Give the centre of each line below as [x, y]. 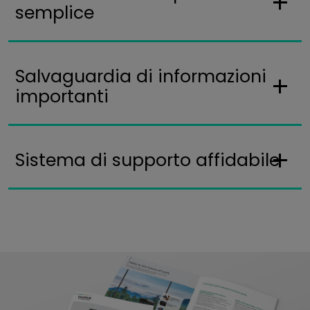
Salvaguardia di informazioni [141, 77]
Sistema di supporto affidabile [147, 161]
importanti [62, 97]
